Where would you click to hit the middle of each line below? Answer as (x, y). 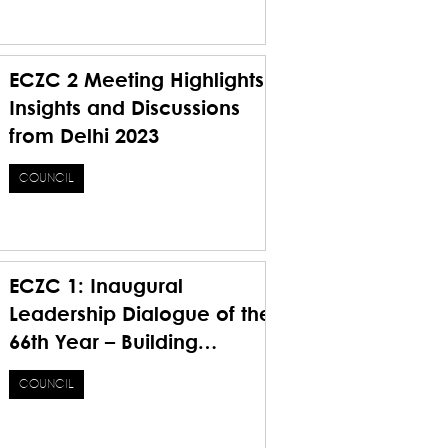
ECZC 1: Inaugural (96, 287)
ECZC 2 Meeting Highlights (136, 81)
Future (130, 15)
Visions (42, 399)
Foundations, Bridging (114, 371)
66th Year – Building (103, 343)
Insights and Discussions (124, 109)
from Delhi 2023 (84, 137)
